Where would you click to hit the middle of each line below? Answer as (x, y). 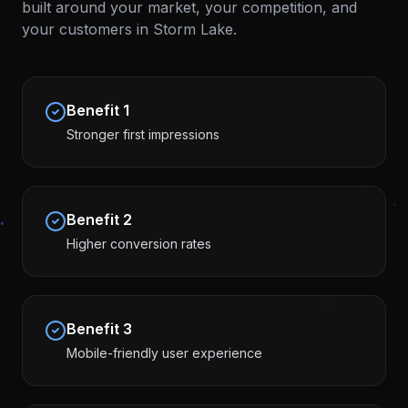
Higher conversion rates (139, 244)
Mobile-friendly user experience (164, 353)
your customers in (87, 29)
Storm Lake (193, 29)
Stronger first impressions (143, 134)
